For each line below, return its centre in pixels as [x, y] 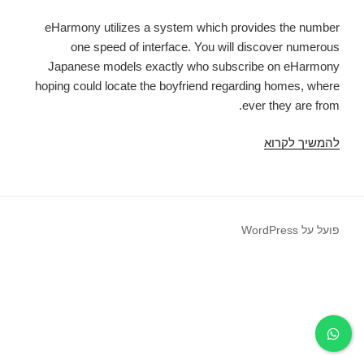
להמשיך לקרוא [302, 143]
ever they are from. [291, 105]
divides [245, 260]
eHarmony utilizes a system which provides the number [192, 27]
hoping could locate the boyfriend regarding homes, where [187, 85]
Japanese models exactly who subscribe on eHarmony [194, 66]
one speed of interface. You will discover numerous [205, 46]
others [247, 299]
